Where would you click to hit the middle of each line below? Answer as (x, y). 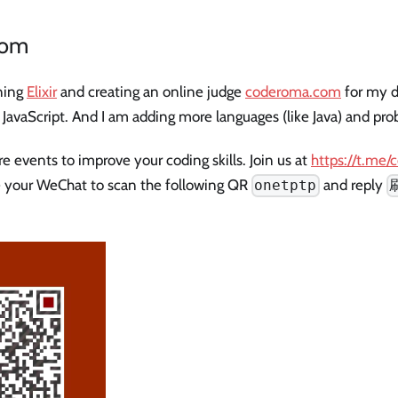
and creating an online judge (151, 91)
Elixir (42, 91)
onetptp (286, 186)
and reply (353, 184)
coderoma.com (293, 91)
